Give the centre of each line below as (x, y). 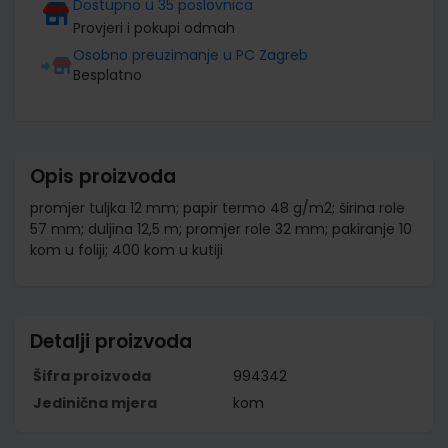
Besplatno (107, 74)
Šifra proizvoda (92, 375)
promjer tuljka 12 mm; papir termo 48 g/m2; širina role (217, 207)
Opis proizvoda (103, 176)
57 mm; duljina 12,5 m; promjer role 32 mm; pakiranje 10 (221, 228)
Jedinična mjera (95, 402)
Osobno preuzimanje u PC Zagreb (190, 54)
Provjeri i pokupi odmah (154, 27)
